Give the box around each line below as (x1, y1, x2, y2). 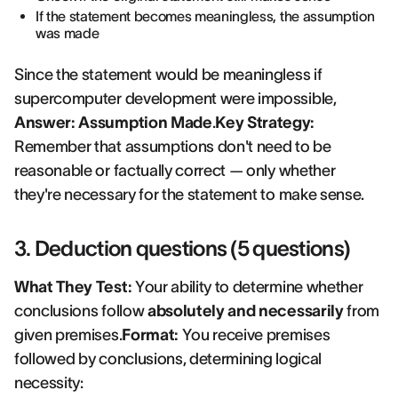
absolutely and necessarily (147, 302, 344, 320)
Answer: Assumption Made (14, 114, 212, 131)
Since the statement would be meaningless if (14, 66, 322, 84)
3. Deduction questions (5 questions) (14, 236, 351, 260)
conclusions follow (14, 302, 147, 320)
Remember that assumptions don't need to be (14, 138, 331, 155)
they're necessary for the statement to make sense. (14, 186, 364, 203)
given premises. (14, 326, 123, 344)
